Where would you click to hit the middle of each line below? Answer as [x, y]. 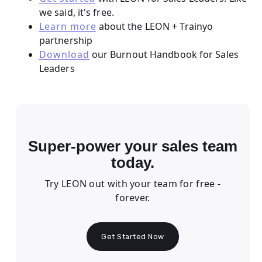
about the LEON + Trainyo [155, 26]
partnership [66, 40]
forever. [133, 198]
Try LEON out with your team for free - [133, 184]
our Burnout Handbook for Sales [164, 54]
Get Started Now [133, 236]
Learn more [68, 26]
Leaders [57, 68]
